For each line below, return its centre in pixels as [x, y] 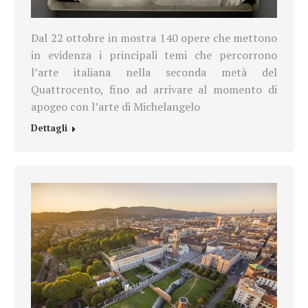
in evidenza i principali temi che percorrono [154, 55]
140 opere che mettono [218, 38]
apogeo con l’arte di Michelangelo [115, 107]
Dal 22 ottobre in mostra [95, 38]
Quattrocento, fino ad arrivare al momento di [154, 90]
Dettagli [49, 128]
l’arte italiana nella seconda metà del [154, 73]
